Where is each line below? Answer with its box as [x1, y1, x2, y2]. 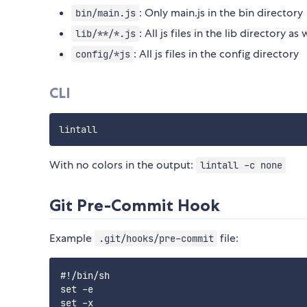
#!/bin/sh [60, 269, 110, 282]
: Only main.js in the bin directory [139, 5, 304, 21]
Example [49, 231, 95, 246]
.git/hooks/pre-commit [98, 232, 214, 245]
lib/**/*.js [75, 27, 136, 40]
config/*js [75, 48, 130, 61]
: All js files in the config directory [134, 47, 299, 62]
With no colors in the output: [49, 158, 196, 173]
